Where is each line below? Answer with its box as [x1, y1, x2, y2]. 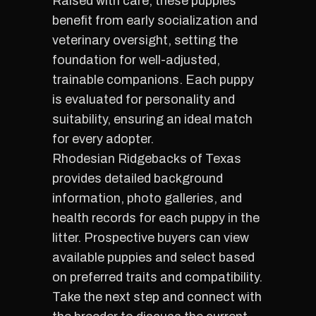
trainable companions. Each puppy [52, 73, 254, 87]
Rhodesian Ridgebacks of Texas [52, 152, 241, 166]
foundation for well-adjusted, [52, 53, 220, 67]
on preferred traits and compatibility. [52, 270, 262, 284]
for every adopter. [52, 132, 154, 146]
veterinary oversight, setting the [52, 33, 238, 47]
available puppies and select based [52, 250, 255, 265]
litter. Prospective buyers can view [52, 231, 249, 245]
